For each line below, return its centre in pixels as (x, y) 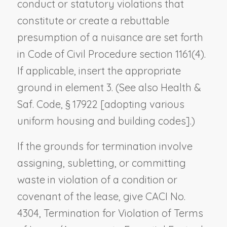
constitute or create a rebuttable (93, 20)
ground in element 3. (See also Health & (109, 87)
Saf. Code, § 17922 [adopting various (101, 104)
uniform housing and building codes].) (106, 121)
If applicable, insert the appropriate (99, 70)
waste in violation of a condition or (97, 179)
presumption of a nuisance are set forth (110, 37)
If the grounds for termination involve (105, 146)
